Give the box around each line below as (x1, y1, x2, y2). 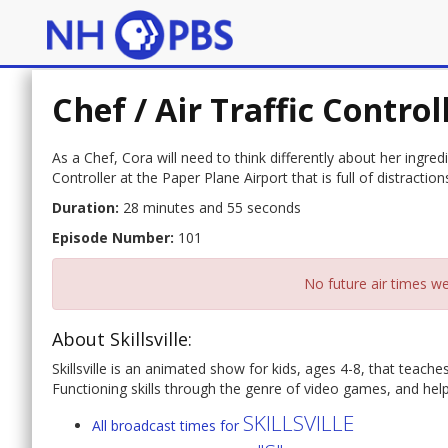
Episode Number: (52, 228, 174, 248)
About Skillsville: (52, 327, 192, 352)
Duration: (52, 198, 119, 218)
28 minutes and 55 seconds (119, 198, 301, 218)
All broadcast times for (92, 416, 243, 436)
